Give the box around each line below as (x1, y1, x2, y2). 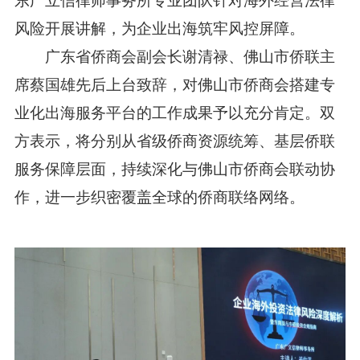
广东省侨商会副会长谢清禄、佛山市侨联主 (14, 44, 335, 67)
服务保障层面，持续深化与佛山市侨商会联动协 (14, 157, 335, 179)
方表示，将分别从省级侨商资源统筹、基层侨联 (14, 129, 335, 151)
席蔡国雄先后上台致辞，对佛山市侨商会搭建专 (14, 72, 335, 95)
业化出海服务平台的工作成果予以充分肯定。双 (14, 100, 335, 123)
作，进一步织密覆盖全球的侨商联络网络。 (14, 185, 305, 207)
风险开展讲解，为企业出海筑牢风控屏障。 (14, 16, 305, 39)
